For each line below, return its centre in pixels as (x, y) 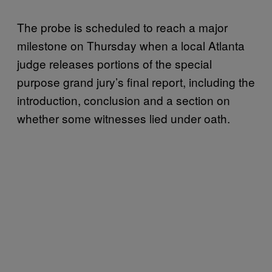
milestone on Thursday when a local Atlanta (131, 45)
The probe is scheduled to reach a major (122, 27)
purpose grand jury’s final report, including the (136, 81)
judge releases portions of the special (114, 63)
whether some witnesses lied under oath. (124, 118)
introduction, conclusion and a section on (124, 100)
